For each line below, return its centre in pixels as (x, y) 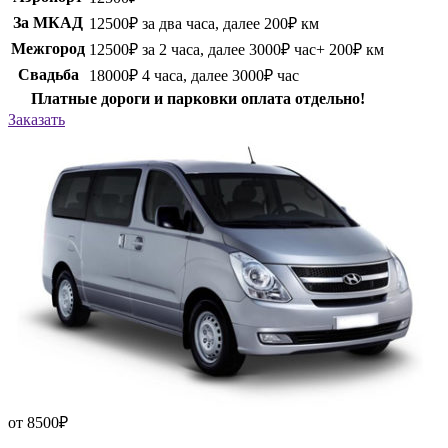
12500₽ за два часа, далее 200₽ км (204, 24)
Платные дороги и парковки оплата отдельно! (197, 99)
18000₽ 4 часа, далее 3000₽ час (194, 76)
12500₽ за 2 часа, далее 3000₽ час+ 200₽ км (236, 50)
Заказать (36, 120)
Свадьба (48, 75)
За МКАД (48, 23)
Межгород (48, 49)
